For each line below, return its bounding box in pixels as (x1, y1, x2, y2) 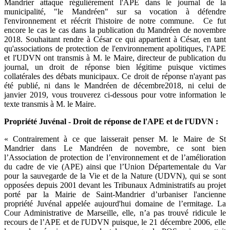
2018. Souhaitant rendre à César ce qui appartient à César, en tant (4, 35, 226, 44)
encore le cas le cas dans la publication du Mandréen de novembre (4, 26, 226, 35)
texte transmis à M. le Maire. (4, 100, 96, 109)
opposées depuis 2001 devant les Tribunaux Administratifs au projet (4, 181, 226, 190)
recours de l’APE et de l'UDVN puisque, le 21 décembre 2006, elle (4, 218, 226, 227)
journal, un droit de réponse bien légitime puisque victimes (4, 63, 226, 72)
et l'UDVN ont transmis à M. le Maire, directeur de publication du (4, 53, 226, 63)
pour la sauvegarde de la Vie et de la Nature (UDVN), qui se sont (4, 171, 226, 181)
